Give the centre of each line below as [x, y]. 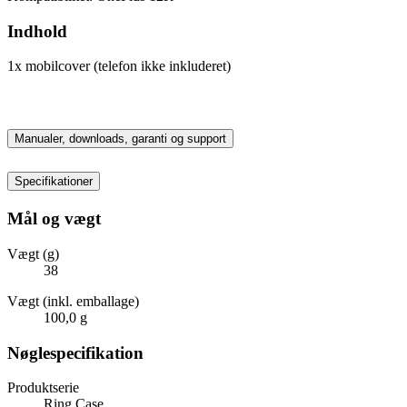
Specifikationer [54, 182]
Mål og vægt [54, 219]
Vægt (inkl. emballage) [73, 301]
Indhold [37, 31]
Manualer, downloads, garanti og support [120, 139]
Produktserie [43, 388]
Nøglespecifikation [75, 352]
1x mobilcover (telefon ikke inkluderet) [119, 66]
